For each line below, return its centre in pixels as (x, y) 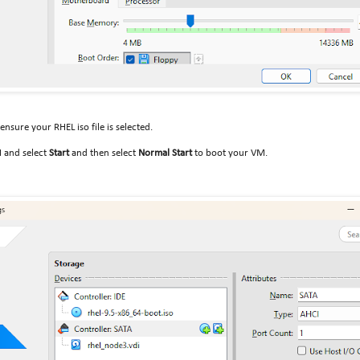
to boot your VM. (230, 153)
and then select (105, 153)
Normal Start (165, 153)
